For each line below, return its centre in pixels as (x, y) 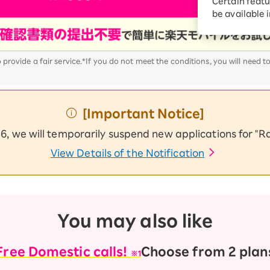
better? (222, 36)
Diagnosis (219, 13)
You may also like (135, 221)
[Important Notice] (143, 113)
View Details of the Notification (127, 153)
